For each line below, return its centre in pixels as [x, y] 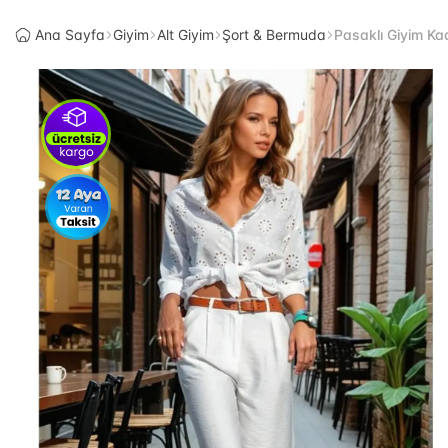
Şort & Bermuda [274, 34]
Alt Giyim [185, 34]
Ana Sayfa [70, 34]
